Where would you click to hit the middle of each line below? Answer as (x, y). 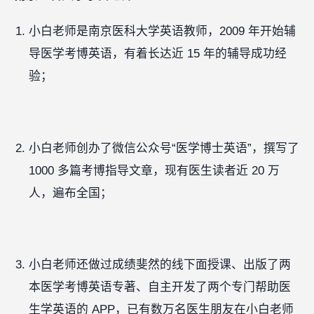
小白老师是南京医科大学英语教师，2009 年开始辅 (162, 32)
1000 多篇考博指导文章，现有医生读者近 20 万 (154, 170)
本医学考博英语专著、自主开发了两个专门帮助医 (159, 287)
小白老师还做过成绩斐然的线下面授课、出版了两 (159, 265)
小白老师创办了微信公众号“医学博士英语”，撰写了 (164, 148)
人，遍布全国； (70, 193)
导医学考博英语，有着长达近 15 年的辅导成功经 (157, 54)
